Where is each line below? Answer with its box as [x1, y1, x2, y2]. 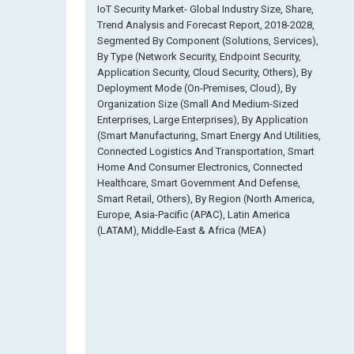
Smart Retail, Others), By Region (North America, [97, 193, 314, 205]
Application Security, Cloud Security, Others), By [97, 66, 312, 78]
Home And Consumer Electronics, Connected [97, 161, 303, 173]
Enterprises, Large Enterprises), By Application [97, 114, 308, 126]
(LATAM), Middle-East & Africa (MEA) [97, 224, 266, 236]
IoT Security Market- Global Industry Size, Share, [97, 3, 314, 15]
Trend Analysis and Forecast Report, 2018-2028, [97, 19, 314, 31]
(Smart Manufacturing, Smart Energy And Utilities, [97, 130, 321, 141]
